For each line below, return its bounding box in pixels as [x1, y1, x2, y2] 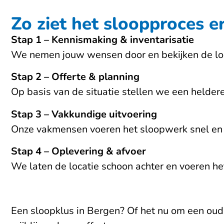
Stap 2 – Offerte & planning [11, 70, 139, 84]
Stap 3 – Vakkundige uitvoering [11, 107, 157, 121]
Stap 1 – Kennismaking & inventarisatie [11, 32, 194, 46]
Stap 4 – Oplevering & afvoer [11, 144, 146, 158]
